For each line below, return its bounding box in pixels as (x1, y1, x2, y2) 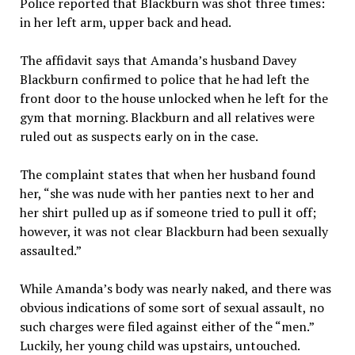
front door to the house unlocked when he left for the (19, 89, 328, 107)
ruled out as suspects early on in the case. (19, 127, 258, 145)
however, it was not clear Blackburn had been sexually (19, 222, 328, 240)
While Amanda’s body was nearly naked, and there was (19, 279, 331, 297)
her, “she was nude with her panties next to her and (19, 184, 314, 202)
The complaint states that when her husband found (19, 165, 315, 183)
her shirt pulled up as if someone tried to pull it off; (19, 203, 316, 221)
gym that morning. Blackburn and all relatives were (19, 108, 315, 126)
